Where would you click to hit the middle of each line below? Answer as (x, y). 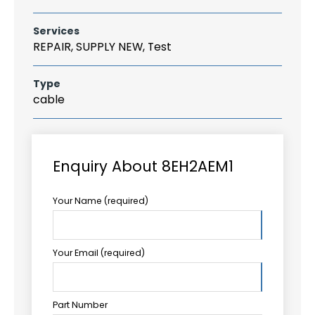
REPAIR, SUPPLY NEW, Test (102, 47)
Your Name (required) (101, 200)
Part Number (80, 304)
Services (56, 31)
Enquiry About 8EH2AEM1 (143, 166)
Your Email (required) (99, 252)
